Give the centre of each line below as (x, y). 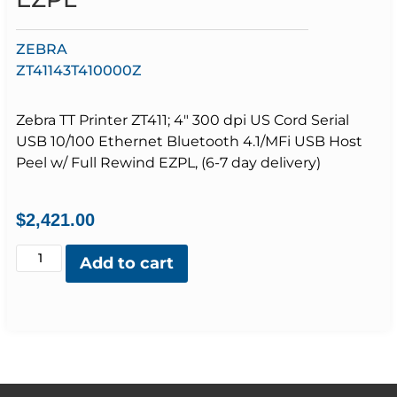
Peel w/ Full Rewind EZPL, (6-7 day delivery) (168, 163)
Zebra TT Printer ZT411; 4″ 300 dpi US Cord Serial (183, 121)
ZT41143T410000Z (79, 71)
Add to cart (127, 263)
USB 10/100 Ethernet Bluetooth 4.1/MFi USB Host (189, 142)
